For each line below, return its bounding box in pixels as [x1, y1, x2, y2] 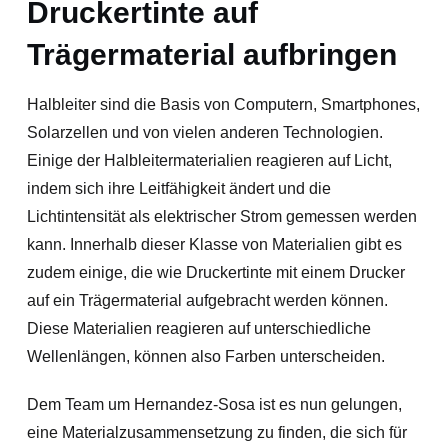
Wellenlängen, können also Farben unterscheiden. [26, 347, 385, 365]
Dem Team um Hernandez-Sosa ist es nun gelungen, [26, 395, 402, 413]
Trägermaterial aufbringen [26, 37, 397, 71]
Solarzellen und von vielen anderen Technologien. [26, 123, 383, 141]
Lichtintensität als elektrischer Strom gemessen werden [26, 207, 417, 225]
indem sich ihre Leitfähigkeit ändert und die [26, 179, 331, 197]
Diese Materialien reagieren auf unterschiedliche [26, 319, 371, 337]
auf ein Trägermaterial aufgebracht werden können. [26, 291, 388, 309]
